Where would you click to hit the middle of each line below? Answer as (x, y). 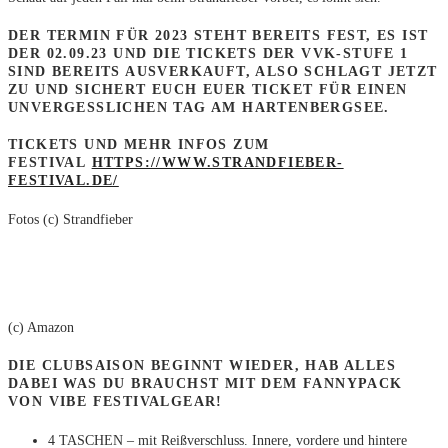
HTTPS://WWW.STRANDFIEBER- (217, 162)
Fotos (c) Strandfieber (70, 219)
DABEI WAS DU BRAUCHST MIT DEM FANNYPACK (205, 384)
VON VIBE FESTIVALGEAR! (115, 402)
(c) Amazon (41, 327)
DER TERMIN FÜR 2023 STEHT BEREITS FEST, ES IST (218, 36)
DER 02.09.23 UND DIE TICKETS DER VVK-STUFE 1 (208, 54)
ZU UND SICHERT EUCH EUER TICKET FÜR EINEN (208, 90)
